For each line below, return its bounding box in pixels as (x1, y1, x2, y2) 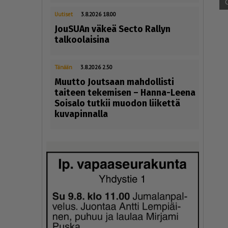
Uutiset (54, 11, 73, 18)
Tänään (54, 63, 72, 71)
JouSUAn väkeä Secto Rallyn (54, 24, 170, 35)
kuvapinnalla (54, 108, 108, 120)
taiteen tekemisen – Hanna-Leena (54, 87, 195, 98)
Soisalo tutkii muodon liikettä (54, 98, 180, 109)
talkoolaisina (54, 35, 109, 46)
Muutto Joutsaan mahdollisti (54, 76, 174, 88)
